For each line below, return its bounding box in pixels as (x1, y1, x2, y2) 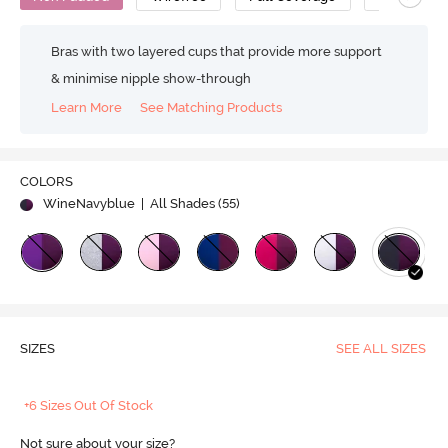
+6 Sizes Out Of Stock (24, 398, 154, 414)
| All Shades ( (137, 196, 222, 212)
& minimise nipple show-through (51, 71, 252, 86)
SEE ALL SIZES (335, 341, 426, 357)
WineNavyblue (42, 196, 135, 212)
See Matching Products (140, 99, 283, 115)
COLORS (19, 174, 73, 190)
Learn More (51, 99, 123, 115)
